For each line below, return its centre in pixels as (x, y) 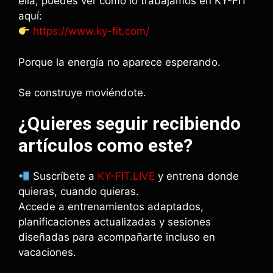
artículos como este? (105, 145)
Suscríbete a (64, 176)
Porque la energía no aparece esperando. (119, 62)
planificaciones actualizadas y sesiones (115, 222)
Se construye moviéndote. (82, 93)
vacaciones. (47, 252)
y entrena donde (197, 176)
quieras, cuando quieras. (79, 191)
